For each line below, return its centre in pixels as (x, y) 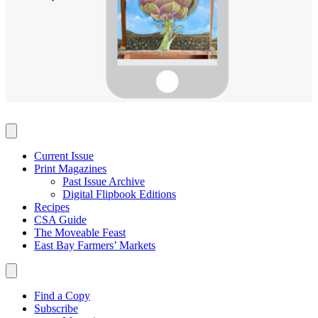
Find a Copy (62, 295)
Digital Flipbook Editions (119, 194)
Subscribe (56, 308)
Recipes (52, 207)
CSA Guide (60, 219)
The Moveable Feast (80, 232)
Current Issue (64, 155)
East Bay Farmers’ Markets (95, 245)
